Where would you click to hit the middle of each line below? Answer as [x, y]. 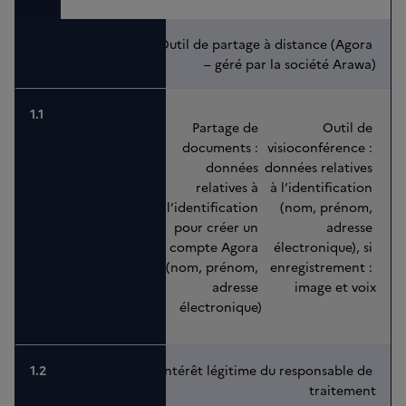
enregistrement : [323, 267]
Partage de [227, 127]
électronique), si [325, 247]
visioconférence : [322, 147]
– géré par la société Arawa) [290, 64]
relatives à [229, 187]
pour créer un [218, 227]
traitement [343, 390]
